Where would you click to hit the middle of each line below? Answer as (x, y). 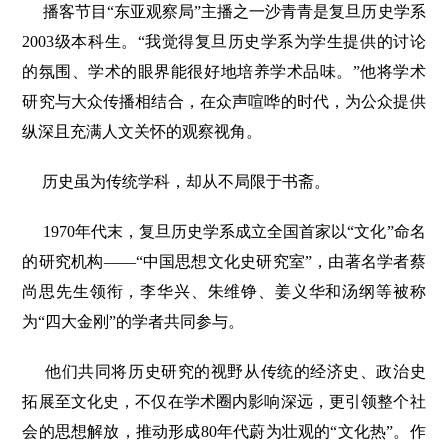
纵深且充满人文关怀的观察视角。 (142, 132)
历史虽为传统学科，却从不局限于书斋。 (186, 182)
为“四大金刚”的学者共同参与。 (133, 322)
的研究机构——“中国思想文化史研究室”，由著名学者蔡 (224, 262)
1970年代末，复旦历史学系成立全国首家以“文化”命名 (234, 232)
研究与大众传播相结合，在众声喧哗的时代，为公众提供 (224, 102)
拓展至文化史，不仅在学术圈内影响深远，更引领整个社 (224, 402)
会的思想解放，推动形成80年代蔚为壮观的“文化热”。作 (224, 432)
